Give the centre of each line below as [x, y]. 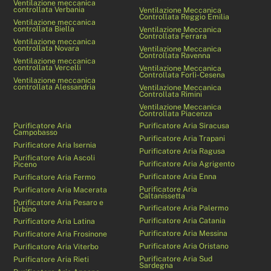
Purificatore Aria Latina [54, 221]
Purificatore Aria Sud [176, 258]
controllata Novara [47, 48]
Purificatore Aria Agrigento [187, 163]
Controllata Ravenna [175, 55]
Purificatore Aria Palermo [184, 208]
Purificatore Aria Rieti [51, 259]
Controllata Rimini [171, 94]
